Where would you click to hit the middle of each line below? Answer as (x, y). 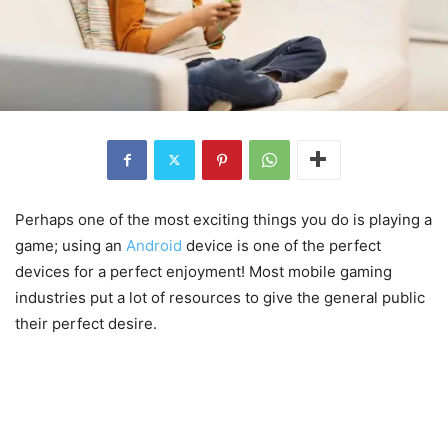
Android (154, 245)
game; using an (70, 245)
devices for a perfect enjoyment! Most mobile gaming (203, 271)
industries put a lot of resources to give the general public (220, 297)
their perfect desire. (86, 323)
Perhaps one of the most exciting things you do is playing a (223, 219)
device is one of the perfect (281, 245)
